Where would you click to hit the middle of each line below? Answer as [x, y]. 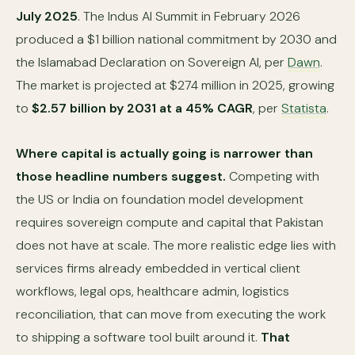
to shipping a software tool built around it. [138, 337]
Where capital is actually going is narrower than [164, 153]
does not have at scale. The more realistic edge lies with [176, 245]
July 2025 [47, 16]
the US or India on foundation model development [160, 199]
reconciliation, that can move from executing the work [171, 314]
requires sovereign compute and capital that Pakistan [170, 222]
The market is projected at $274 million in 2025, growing [175, 85]
